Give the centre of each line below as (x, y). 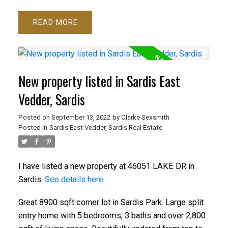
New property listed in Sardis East (99, 81)
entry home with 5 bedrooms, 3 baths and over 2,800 (112, 216)
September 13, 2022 (81, 117)
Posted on (35, 117)
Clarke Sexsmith (145, 117)
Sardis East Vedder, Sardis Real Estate (106, 127)
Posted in (33, 127)
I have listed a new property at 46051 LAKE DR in (106, 166)
